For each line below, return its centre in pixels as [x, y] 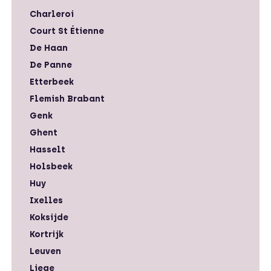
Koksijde [49, 217]
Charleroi [52, 14]
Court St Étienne [67, 31]
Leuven [45, 251]
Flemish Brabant [67, 99]
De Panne [51, 65]
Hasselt [47, 149]
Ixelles [46, 200]
